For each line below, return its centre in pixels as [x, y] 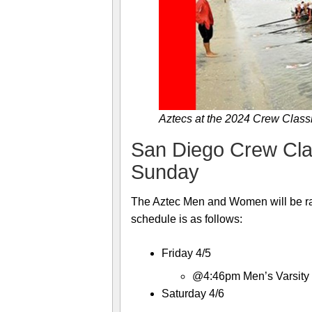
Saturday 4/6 [193, 294]
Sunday [165, 171]
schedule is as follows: [187, 219]
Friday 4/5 [186, 253]
